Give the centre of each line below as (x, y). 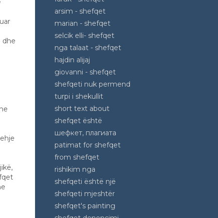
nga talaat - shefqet (88, 48)
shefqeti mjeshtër (85, 194)
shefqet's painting (85, 206)
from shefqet (77, 157)
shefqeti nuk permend (92, 84)
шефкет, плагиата (85, 133)
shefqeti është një (85, 182)
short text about (82, 109)
